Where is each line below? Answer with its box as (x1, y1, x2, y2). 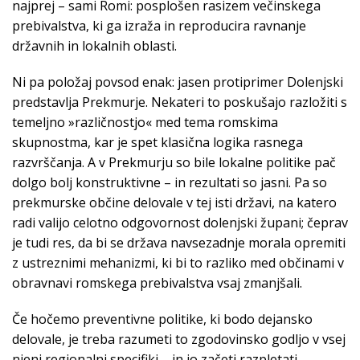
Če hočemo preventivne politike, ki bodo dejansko (12, 310, 313, 329)
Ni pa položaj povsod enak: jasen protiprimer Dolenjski (12, 73, 343, 92)
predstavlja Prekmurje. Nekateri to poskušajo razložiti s (12, 93, 347, 112)
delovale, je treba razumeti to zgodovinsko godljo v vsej (12, 330, 346, 349)
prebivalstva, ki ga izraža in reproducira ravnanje (12, 17, 306, 35)
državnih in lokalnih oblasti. (12, 37, 177, 55)
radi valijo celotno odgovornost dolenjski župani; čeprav (12, 214, 348, 232)
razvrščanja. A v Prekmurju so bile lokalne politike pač (12, 153, 336, 172)
